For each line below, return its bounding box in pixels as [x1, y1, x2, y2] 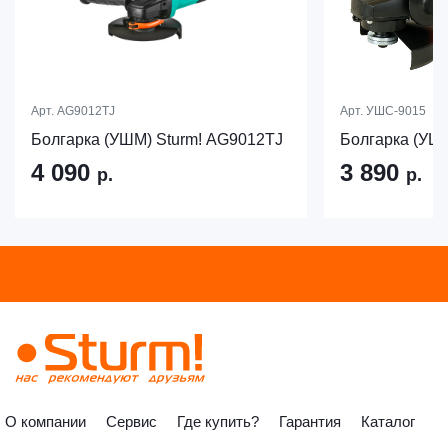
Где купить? [177, 412, 259, 430]
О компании [5, 412, 86, 430]
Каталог [361, 412, 415, 430]
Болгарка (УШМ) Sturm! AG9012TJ [31, 131, 283, 149]
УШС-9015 [366, 104, 426, 119]
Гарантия [279, 412, 341, 430]
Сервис [106, 412, 157, 430]
